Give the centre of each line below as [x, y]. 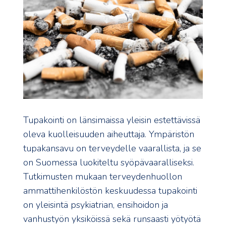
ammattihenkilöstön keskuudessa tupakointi [110, 191]
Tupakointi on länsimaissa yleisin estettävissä [112, 120]
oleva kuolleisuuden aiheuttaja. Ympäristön [109, 134]
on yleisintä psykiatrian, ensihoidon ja [96, 205]
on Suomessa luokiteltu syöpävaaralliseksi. [109, 163]
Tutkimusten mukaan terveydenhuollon [103, 177]
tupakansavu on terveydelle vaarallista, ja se [112, 149]
